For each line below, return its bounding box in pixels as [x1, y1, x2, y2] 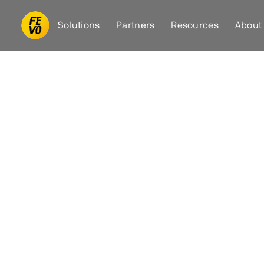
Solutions [57, 20, 100, 30]
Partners [116, 20, 155, 30]
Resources [171, 20, 219, 30]
